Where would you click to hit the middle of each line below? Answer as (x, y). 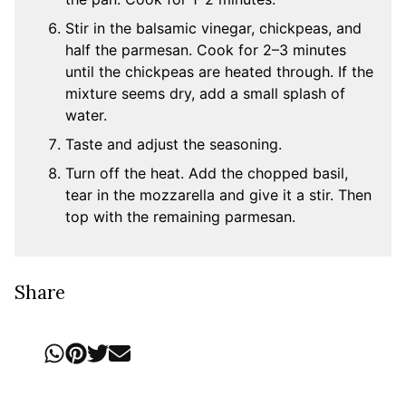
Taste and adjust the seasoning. (174, 145)
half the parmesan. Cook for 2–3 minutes (206, 50)
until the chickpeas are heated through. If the (219, 72)
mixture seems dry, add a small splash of (205, 94)
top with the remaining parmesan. (180, 217)
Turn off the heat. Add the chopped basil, (207, 174)
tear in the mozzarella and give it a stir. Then (218, 195)
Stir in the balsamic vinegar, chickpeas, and (213, 29)
